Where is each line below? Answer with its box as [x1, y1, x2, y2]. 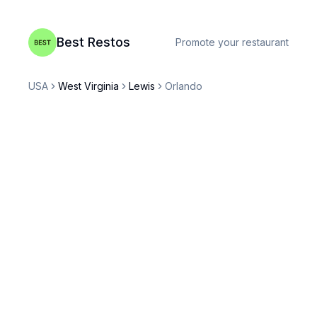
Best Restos [57, 35, 130, 50]
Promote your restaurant [175, 36, 289, 48]
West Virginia [58, 80, 119, 92]
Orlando [165, 80, 202, 92]
